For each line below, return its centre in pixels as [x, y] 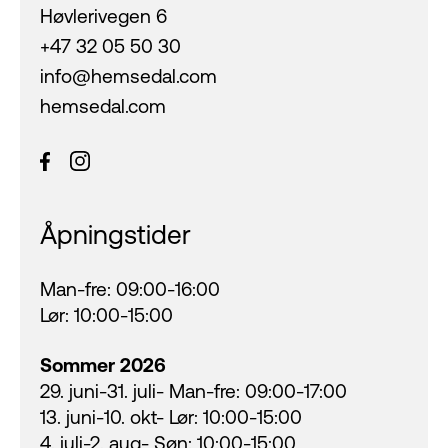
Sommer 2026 [103, 365]
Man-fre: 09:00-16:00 [130, 289]
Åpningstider [115, 235]
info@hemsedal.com [128, 76]
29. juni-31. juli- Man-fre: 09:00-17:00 [193, 391]
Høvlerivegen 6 [103, 16]
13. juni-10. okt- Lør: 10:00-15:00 [171, 417]
